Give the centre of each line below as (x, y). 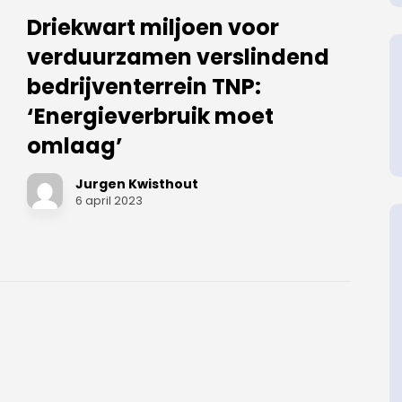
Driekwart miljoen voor (153, 27)
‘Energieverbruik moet (150, 116)
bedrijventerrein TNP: (144, 87)
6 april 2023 (109, 201)
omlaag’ (74, 146)
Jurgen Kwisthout (136, 184)
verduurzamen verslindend (178, 57)
